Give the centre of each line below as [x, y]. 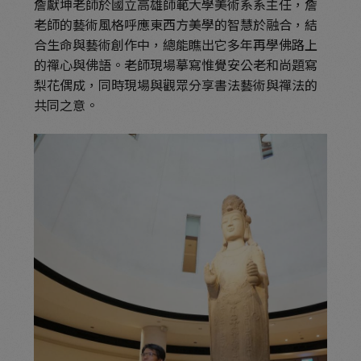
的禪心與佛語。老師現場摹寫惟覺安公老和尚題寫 [176, 64]
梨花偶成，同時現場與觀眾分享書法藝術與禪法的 [176, 84]
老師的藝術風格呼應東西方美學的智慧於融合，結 [176, 24]
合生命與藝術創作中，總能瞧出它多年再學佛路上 [176, 44]
